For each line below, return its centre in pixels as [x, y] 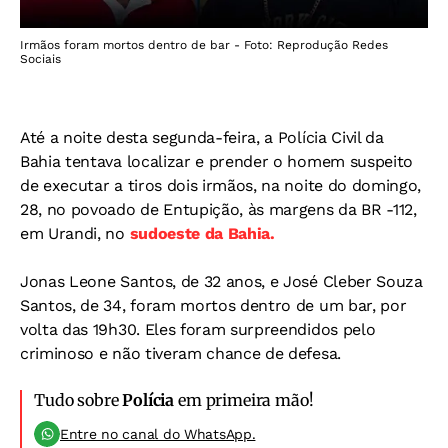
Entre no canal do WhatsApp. [158, 433]
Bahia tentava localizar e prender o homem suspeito [216, 161]
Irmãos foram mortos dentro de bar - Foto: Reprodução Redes [204, 44]
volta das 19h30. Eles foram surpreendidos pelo [198, 329]
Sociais [40, 58]
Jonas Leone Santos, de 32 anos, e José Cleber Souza [221, 281]
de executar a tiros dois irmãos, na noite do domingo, [221, 185]
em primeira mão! [244, 399]
